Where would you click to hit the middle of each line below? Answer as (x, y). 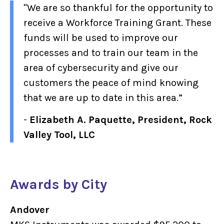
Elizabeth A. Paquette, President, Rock (121, 119)
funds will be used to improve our (101, 37)
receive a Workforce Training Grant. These (117, 22)
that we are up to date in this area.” (103, 97)
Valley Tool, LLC (59, 134)
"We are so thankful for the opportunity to (118, 7)
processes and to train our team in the (111, 52)
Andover (32, 210)
